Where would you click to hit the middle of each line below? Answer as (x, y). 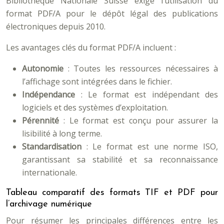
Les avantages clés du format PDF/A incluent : (91, 47)
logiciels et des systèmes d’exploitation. (95, 107)
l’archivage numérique (49, 204)
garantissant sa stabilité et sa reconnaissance (120, 159)
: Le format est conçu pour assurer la (140, 120)
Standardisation (54, 146)
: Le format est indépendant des (149, 94)
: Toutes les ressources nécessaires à (143, 68)
